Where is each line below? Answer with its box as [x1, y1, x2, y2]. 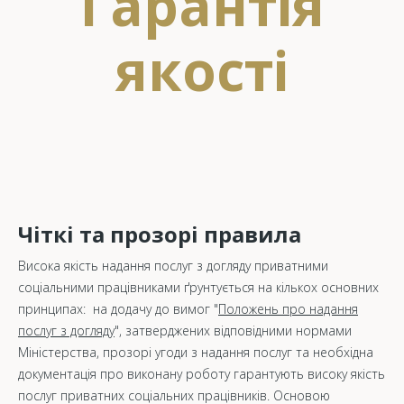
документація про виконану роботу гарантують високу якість [18, 364, 385, 382]
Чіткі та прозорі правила [18, 218, 301, 249]
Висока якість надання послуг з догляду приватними [18, 256, 328, 274]
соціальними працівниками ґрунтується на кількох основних [18, 278, 379, 296]
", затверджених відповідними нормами [115, 321, 352, 339]
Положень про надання [218, 299, 358, 317]
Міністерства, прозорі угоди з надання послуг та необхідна [18, 343, 373, 361]
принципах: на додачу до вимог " [18, 299, 218, 317]
